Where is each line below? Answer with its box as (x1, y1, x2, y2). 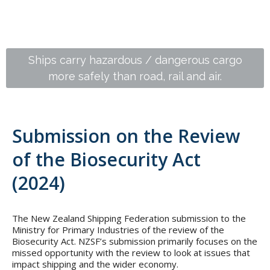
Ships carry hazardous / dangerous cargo (28, 54, 242, 67)
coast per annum (91, 70, 179, 83)
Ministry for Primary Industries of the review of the (12, 224, 224, 236)
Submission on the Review (12, 124, 240, 149)
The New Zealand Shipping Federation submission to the (12, 212, 246, 225)
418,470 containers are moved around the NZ (17, 54, 253, 67)
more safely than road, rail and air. (48, 70, 222, 83)
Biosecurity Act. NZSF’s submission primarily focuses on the (12, 235, 257, 248)
